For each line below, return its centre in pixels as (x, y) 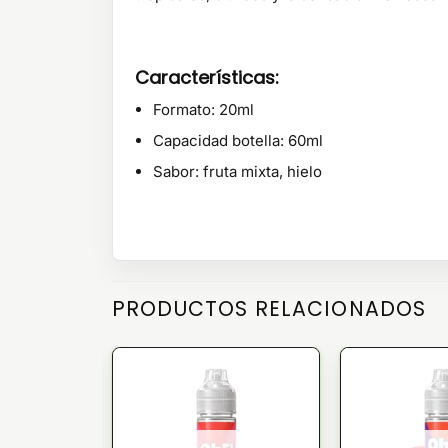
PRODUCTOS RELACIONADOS (269, 309)
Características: (207, 78)
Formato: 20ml (203, 110)
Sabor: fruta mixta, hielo (237, 172)
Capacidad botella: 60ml (238, 141)
